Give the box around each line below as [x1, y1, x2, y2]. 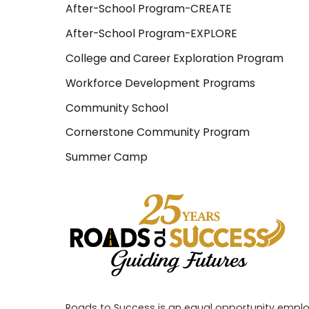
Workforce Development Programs [65, 74, 255, 91]
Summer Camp [65, 149, 148, 166]
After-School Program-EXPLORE [65, 26, 237, 42]
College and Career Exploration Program [65, 50, 283, 67]
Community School [65, 99, 168, 116]
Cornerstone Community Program [65, 124, 250, 141]
